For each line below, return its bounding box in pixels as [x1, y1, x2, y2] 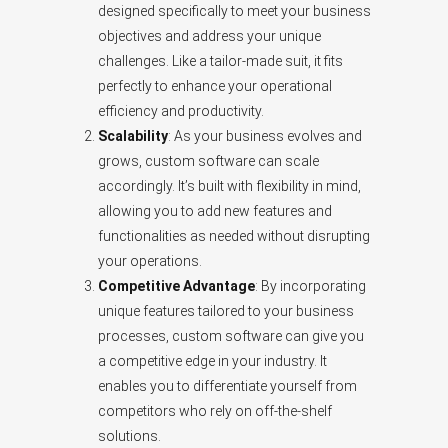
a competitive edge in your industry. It [98, 353, 327, 370]
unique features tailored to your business [98, 303, 354, 320]
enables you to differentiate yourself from [98, 378, 357, 395]
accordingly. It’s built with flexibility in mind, [98, 178, 361, 195]
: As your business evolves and [168, 128, 362, 145]
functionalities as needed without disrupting [98, 228, 370, 245]
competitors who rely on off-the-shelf [98, 403, 332, 420]
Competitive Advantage [98, 278, 255, 295]
